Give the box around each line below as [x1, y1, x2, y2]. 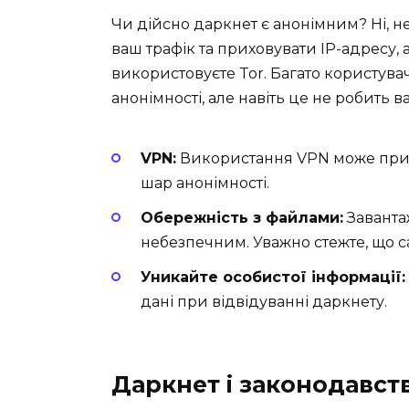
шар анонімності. [141, 173, 269, 192]
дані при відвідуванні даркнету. [141, 293, 387, 311]
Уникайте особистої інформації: [141, 268, 405, 287]
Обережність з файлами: [141, 208, 343, 226]
